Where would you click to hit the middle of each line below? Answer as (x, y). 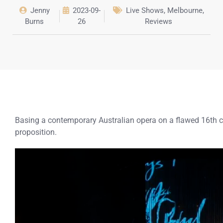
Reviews (159, 22)
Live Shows (145, 11)
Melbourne (185, 11)
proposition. (36, 132)
